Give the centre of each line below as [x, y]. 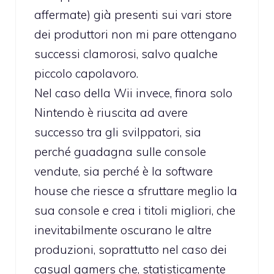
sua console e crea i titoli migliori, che [135, 211]
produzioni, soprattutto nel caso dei [131, 250]
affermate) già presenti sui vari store [133, 15]
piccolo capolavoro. [86, 74]
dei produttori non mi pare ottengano [135, 35]
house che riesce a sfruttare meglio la [136, 191]
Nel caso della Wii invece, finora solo [133, 93]
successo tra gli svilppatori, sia [118, 132]
